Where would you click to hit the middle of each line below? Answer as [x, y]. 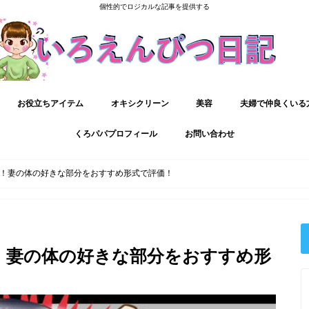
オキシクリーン [140, 103]
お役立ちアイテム [51, 103]
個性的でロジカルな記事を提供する [154, 7]
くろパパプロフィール [116, 133]
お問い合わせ [209, 133]
